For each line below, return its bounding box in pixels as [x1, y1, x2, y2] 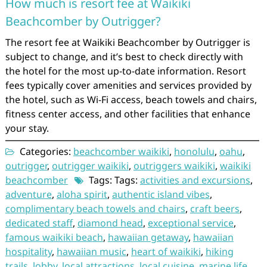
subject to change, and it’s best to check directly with [5, 50, 243, 63]
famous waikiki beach [5, 231, 103, 244]
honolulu [173, 145, 215, 158]
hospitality [5, 245, 52, 258]
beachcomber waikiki [73, 145, 169, 158]
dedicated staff [5, 216, 73, 229]
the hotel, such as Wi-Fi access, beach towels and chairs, [5, 93, 257, 106]
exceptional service [147, 216, 234, 229]
